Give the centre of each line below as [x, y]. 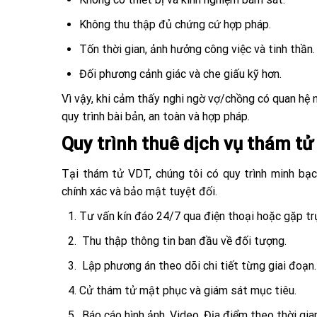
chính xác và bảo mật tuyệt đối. [139, 191]
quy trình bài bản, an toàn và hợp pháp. [156, 117]
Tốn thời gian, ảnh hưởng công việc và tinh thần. [197, 50]
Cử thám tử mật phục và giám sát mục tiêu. [188, 290]
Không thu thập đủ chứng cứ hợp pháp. [175, 25]
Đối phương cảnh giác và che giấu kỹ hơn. [180, 74]
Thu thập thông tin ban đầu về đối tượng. [183, 241]
